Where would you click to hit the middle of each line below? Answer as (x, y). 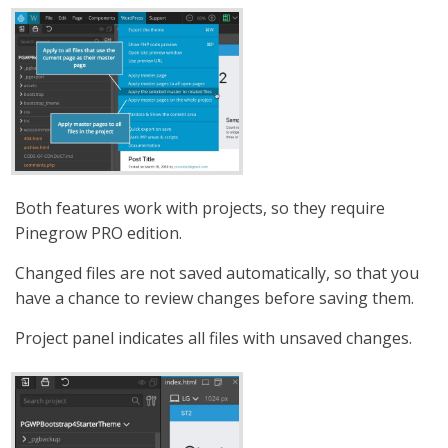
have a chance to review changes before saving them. (214, 297)
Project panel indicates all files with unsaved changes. (213, 337)
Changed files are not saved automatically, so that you (217, 272)
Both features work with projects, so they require (200, 207)
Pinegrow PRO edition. (98, 232)
